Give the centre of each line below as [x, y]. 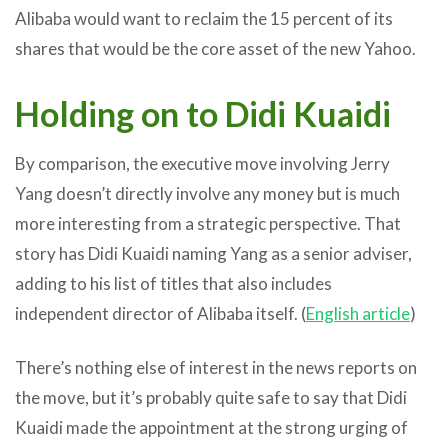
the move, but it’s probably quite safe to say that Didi [211, 397]
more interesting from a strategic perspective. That [208, 223]
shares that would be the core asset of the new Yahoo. [215, 48]
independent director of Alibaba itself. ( [160, 313]
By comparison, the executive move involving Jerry [202, 163]
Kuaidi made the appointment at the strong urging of [211, 427]
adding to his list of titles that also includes [173, 283]
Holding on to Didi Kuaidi [203, 113]
